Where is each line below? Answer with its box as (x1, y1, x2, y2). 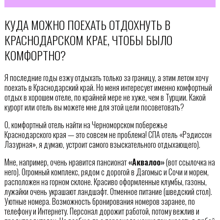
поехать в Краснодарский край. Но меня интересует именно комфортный (4, 81, 212, 93)
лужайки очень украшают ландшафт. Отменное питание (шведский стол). (4, 185, 212, 197)
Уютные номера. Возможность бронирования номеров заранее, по (4, 195, 195, 207)
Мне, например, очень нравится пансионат (4, 156, 128, 168)
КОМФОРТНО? (4, 46, 66, 64)
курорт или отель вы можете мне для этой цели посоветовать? (4, 101, 184, 113)
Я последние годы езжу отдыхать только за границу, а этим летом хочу (4, 71, 208, 83)
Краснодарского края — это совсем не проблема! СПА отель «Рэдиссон (4, 128, 212, 140)
